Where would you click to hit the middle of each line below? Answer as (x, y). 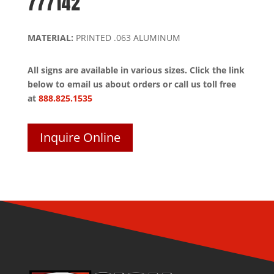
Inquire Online (80, 137)
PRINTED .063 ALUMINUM (127, 37)
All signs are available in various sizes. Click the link (136, 70)
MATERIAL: (50, 37)
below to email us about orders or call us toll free (131, 84)
